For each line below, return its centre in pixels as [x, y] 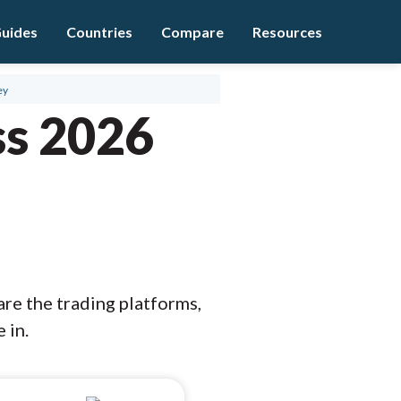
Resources [287, 32]
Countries [99, 32]
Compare [192, 32]
